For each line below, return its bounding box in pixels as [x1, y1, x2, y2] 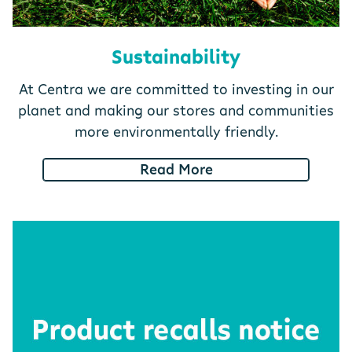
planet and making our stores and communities [18, 100, 334, 119]
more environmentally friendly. [74, 121, 278, 141]
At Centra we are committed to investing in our [18, 79, 334, 98]
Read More [139, 159, 213, 179]
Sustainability [112, 43, 240, 69]
